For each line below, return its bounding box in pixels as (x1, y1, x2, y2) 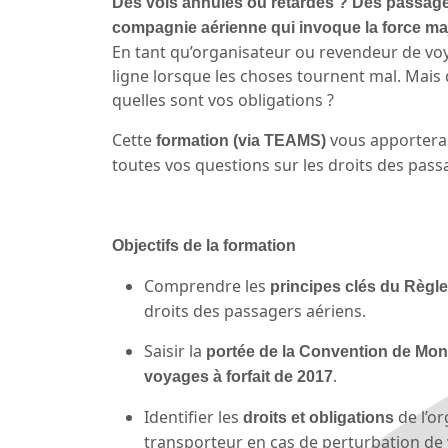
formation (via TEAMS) (156, 132, 330, 150)
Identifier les (144, 406, 243, 429)
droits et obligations (243, 409, 394, 427)
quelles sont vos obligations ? (112, 89, 334, 112)
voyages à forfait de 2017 (144, 368, 333, 386)
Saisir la (144, 340, 206, 363)
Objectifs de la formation (112, 237, 296, 255)
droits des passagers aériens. (144, 300, 366, 323)
